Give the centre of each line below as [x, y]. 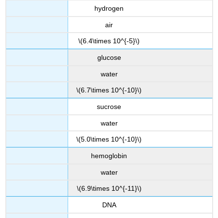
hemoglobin [109, 156]
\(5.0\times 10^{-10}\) [109, 139]
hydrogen [109, 9]
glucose [109, 58]
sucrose [109, 107]
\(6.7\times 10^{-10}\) [109, 90]
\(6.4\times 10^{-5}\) [109, 41]
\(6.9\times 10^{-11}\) [109, 189]
